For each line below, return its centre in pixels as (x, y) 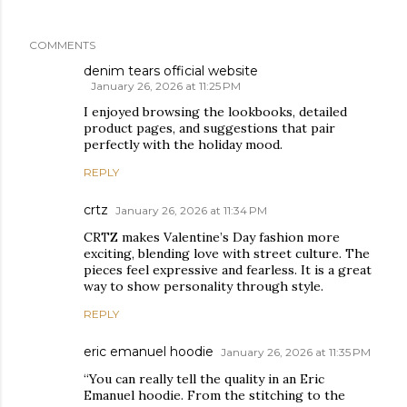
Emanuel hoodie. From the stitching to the (214, 396)
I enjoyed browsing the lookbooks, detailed (215, 112)
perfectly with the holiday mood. (183, 145)
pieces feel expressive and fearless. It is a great (228, 270)
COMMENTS (62, 45)
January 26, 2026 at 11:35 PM (296, 352)
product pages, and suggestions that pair (209, 129)
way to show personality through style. (203, 287)
